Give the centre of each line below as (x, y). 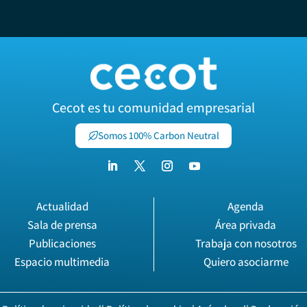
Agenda (246, 206)
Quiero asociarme (246, 261)
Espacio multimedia (62, 261)
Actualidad (62, 206)
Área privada (246, 224)
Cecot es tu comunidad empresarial (153, 107)
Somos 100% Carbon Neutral (158, 136)
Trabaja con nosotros (246, 243)
